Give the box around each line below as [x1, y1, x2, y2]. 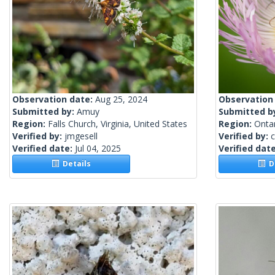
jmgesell [64, 130, 98, 142]
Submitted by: [12, 106, 77, 118]
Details [59, 158, 91, 169]
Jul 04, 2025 [75, 142, 121, 155]
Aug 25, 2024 [95, 93, 147, 106]
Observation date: [12, 93, 95, 106]
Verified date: [12, 142, 75, 155]
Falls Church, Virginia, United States [48, 118, 187, 130]
